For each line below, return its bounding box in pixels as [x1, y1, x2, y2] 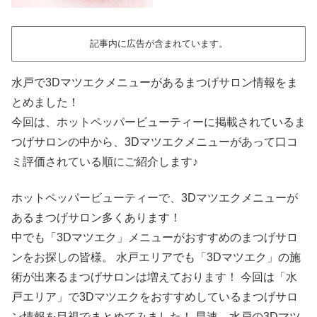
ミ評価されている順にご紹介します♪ [11, 156, 198, 168]
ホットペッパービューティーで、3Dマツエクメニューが [11, 191, 298, 204]
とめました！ [11, 96, 79, 109]
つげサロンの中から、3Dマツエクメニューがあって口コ [11, 136, 298, 149]
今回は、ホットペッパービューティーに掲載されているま [11, 116, 306, 129]
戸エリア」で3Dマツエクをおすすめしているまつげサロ [11, 290, 298, 303]
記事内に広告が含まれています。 [89, 38, 228, 50]
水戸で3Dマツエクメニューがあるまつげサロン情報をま [11, 76, 298, 89]
